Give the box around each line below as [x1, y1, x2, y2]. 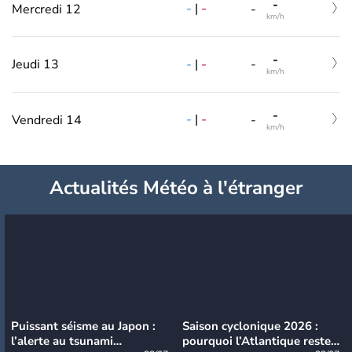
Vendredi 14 [12, 111, 82, 129]
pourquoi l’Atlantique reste [182, 332, 331, 349]
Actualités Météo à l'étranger [49, 174, 302, 200]
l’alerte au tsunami [11, 332, 113, 349]
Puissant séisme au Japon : [11, 317, 156, 334]
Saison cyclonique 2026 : [182, 317, 318, 334]
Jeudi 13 [12, 56, 59, 74]
